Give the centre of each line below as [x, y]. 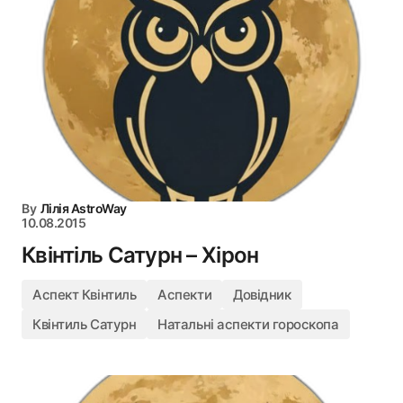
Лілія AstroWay [83, 208]
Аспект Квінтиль [85, 295]
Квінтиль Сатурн [85, 324]
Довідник [262, 295]
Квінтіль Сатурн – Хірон [140, 255]
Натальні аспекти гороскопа [248, 324]
